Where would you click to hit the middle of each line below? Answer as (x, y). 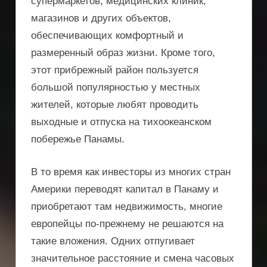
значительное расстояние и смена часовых (133, 258)
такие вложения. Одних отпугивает (113, 241)
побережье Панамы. (78, 139)
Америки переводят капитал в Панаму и (125, 189)
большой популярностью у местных (116, 88)
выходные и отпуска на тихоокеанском (121, 122)
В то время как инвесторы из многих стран (131, 172)
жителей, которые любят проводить (115, 105)
